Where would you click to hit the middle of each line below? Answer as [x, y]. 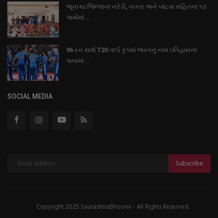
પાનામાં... [78, 61]
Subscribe [190, 163]
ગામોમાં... [78, 18]
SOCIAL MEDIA [30, 97]
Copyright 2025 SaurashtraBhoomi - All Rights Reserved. [113, 207]
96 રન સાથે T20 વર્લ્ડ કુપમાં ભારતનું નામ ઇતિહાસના [132, 50]
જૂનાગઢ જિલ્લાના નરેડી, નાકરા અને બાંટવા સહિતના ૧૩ [136, 7]
